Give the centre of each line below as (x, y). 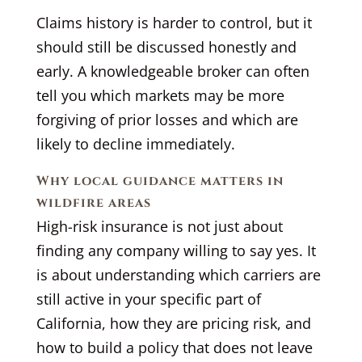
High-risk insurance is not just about (159, 226)
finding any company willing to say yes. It (176, 250)
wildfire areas (93, 202)
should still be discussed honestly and (166, 46)
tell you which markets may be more (160, 95)
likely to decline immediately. (135, 143)
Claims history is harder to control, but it (174, 22)
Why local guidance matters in (160, 181)
